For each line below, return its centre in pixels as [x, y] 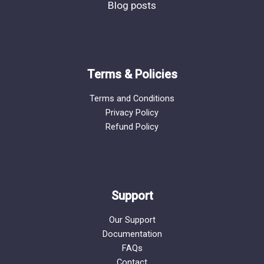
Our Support [132, 220]
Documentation [132, 234]
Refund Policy [132, 126]
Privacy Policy [132, 112]
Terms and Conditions [132, 98]
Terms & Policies [132, 74]
